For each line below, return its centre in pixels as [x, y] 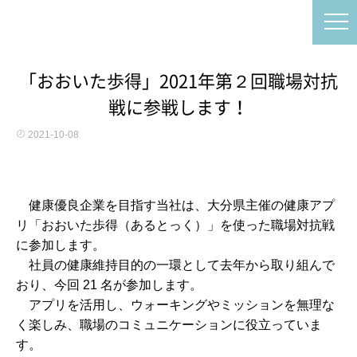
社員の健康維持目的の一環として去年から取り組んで [175, 265]
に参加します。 [61, 245]
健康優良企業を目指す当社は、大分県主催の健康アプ [175, 205]
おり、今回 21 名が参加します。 [109, 285]
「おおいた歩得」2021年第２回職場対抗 [178, 81]
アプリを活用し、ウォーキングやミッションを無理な [175, 305]
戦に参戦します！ [178, 108]
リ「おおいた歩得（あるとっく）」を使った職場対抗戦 [175, 225]
